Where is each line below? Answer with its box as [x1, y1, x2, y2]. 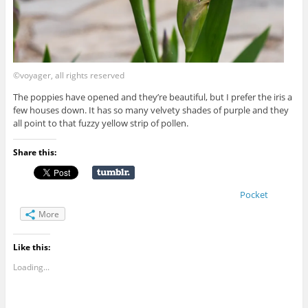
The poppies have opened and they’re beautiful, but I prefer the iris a [12, 90, 292, 103]
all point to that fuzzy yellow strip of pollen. [12, 116, 188, 129]
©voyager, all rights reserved [12, 69, 124, 82]
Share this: [12, 146, 56, 158]
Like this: [12, 241, 50, 253]
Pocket [239, 188, 268, 201]
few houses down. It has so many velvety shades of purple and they [12, 103, 289, 116]
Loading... [12, 261, 49, 273]
